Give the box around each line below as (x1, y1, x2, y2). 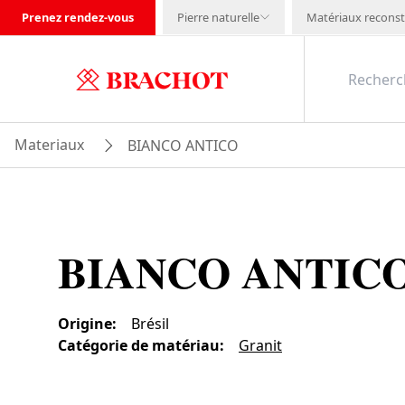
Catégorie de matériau (58, 335, 220, 355)
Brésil (131, 314, 169, 334)
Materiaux (14, 135, 84, 155)
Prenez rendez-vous (22, 9, 134, 25)
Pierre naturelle (177, 9, 259, 25)
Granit (239, 335, 282, 355)
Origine (58, 314, 112, 334)
